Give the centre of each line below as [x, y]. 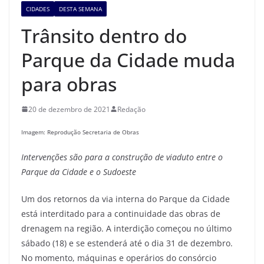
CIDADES [38, 9]
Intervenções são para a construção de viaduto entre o [122, 157]
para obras [69, 84]
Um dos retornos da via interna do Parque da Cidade [126, 199]
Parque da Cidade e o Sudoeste [79, 171]
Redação [131, 109]
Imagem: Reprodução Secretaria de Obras [80, 132]
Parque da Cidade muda [128, 60]
